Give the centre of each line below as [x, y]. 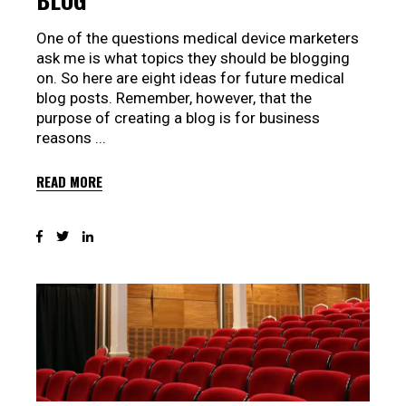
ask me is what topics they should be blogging [193, 58]
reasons [66, 138]
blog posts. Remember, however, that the [174, 98]
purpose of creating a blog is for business [178, 118]
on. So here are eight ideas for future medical [190, 78]
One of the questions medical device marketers [198, 39]
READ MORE [69, 181]
